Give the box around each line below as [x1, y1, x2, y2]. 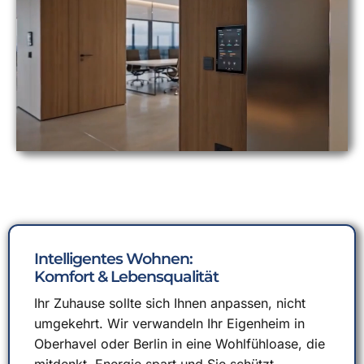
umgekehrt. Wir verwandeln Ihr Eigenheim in [34, 315, 305, 331]
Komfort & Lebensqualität [34, 266, 219, 286]
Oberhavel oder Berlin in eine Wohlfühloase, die [34, 336, 325, 352]
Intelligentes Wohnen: [34, 249, 193, 268]
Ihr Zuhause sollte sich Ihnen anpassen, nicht [34, 295, 305, 311]
